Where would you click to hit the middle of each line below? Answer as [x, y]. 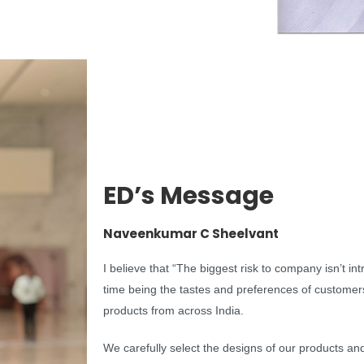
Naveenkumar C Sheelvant [191, 234]
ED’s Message [188, 196]
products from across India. [173, 311]
